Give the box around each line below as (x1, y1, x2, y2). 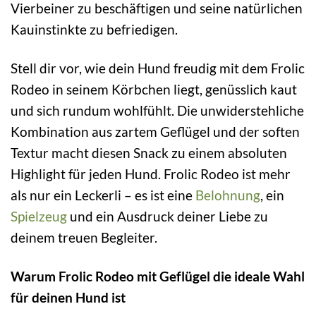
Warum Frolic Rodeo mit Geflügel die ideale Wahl (11, 267, 305, 284)
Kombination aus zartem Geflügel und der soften (11, 123, 300, 140)
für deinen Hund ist (11, 288, 126, 305)
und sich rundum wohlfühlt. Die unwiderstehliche (11, 102, 304, 119)
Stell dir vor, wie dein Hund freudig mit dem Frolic (11, 59, 305, 76)
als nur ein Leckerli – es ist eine (11, 186, 195, 203)
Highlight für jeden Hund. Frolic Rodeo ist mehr (11, 165, 291, 182)
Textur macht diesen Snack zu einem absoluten (11, 144, 287, 161)
